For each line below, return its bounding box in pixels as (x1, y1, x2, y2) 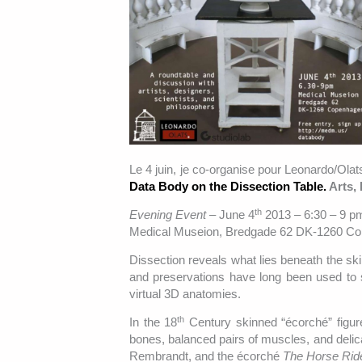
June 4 (219, 208, 255, 222)
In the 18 (129, 315, 178, 330)
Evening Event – (129, 208, 219, 222)
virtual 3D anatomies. (129, 287, 241, 301)
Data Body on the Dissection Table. (129, 179, 329, 194)
